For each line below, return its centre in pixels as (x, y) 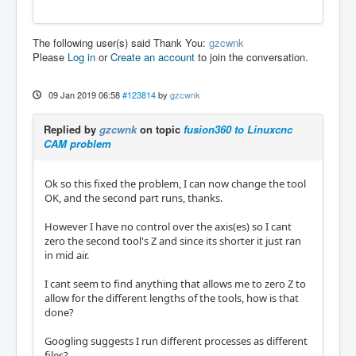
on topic (160, 129)
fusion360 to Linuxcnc (238, 129)
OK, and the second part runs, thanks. (133, 197)
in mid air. (67, 255)
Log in (81, 56)
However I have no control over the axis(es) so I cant (168, 226)
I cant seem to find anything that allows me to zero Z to (175, 283)
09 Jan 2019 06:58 (84, 94)
